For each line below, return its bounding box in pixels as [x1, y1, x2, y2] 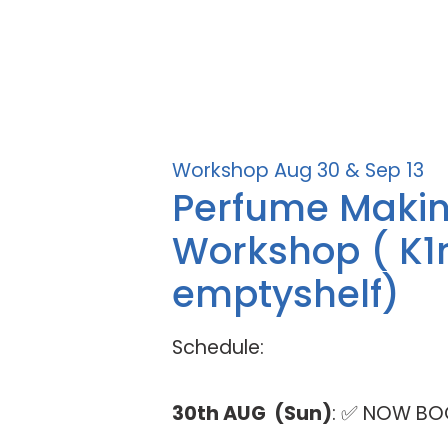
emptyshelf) [172, 267, 400, 320]
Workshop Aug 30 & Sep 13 [172, 156, 424, 184]
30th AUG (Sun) [172, 399, 332, 427]
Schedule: [172, 333, 264, 361]
